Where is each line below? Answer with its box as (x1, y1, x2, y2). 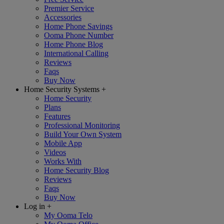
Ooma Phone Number (44, 31, 113, 39)
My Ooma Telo (44, 211, 92, 219)
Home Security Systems (24, 85, 99, 93)
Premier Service (44, 4, 94, 12)
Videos (44, 148, 66, 156)
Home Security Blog (44, 166, 109, 174)
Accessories (44, 13, 81, 21)
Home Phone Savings (44, 22, 112, 30)
